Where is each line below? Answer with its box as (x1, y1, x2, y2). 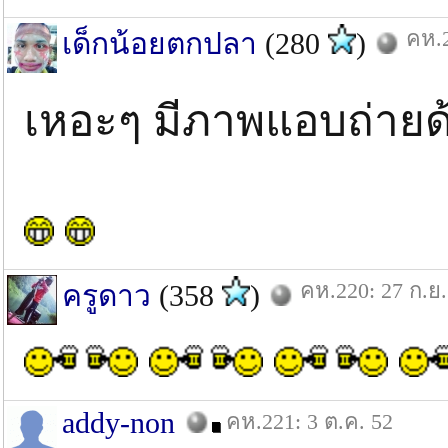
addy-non (62, 406, 175, 439)
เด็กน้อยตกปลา (62, 27, 257, 60)
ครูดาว (62, 279, 151, 312)
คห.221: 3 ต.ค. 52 (226, 409, 393, 434)
